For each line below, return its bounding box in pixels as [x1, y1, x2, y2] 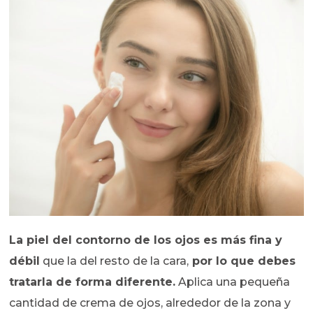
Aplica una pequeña [175, 275, 291, 289]
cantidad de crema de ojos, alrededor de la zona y [9, 296, 291, 310]
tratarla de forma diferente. [9, 275, 176, 289]
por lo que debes [189, 254, 296, 268]
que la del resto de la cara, [40, 254, 189, 268]
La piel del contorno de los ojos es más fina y [9, 233, 283, 247]
